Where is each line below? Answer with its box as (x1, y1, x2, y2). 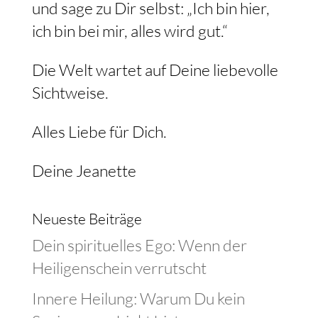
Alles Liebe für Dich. (31, 121, 167, 141)
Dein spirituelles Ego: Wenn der (31, 234, 247, 255)
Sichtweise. (31, 82, 109, 102)
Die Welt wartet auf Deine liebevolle (31, 59, 278, 79)
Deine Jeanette (31, 160, 136, 180)
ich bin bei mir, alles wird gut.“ (31, 20, 228, 40)
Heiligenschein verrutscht (31, 257, 207, 278)
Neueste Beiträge (31, 209, 142, 228)
